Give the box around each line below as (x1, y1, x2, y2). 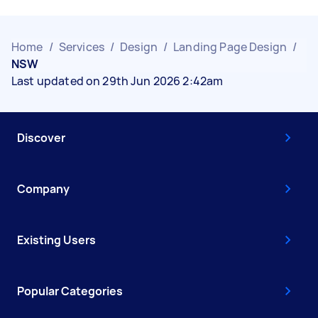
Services (58, 38, 104, 55)
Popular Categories (17, 283, 123, 299)
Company (17, 180, 70, 197)
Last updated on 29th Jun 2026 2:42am (11, 72, 224, 89)
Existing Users (17, 231, 96, 248)
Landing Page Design (173, 38, 287, 55)
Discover (17, 129, 65, 146)
